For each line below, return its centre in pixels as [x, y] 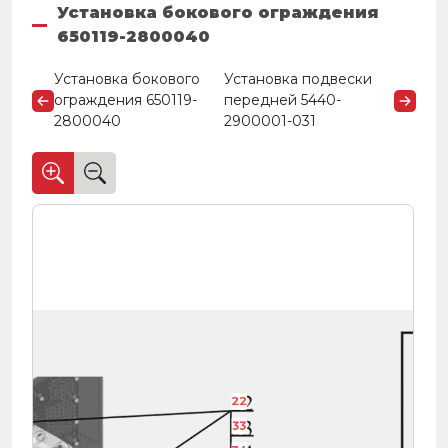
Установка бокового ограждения [217, 12]
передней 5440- [282, 100]
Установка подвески [298, 79]
